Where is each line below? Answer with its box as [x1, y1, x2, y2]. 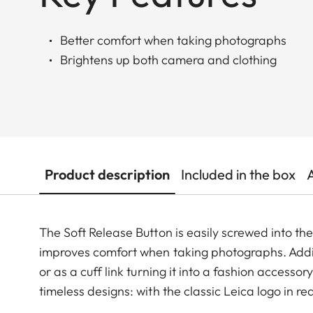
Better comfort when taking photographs [60, 32, 286, 49]
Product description [45, 166, 170, 184]
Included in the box [181, 166, 296, 184]
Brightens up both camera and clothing [60, 52, 277, 68]
